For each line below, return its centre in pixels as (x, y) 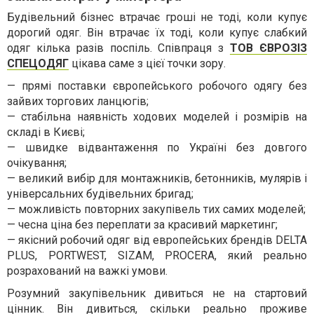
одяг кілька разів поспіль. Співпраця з (119, 48)
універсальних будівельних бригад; (100, 194)
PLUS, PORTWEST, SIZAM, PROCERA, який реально (157, 255)
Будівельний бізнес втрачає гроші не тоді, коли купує (157, 17)
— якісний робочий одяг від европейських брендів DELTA (157, 240)
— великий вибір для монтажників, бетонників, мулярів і (157, 178)
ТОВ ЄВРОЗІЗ (269, 48)
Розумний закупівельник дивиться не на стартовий (157, 293)
